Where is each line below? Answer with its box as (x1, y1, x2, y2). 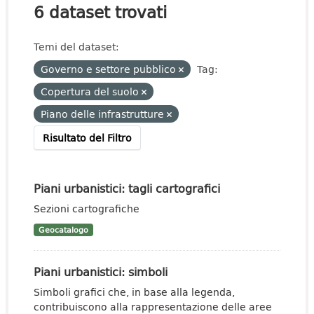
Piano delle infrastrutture (41, 107, 167, 121)
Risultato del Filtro (43, 130, 132, 145)
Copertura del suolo (41, 84, 142, 99)
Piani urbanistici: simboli (34, 263, 168, 280)
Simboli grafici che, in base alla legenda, (34, 285, 235, 299)
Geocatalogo (38, 224, 88, 235)
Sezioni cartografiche (34, 201, 139, 216)
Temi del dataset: (34, 39, 119, 54)
